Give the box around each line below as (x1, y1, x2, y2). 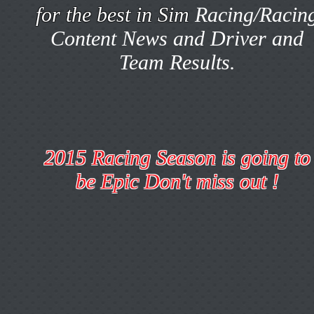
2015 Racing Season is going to (43, 145, 310, 169)
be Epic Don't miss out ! (75, 169, 279, 193)
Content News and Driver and (50, 26, 303, 50)
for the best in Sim (36, 2, 195, 26)
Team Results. (118, 50, 235, 74)
